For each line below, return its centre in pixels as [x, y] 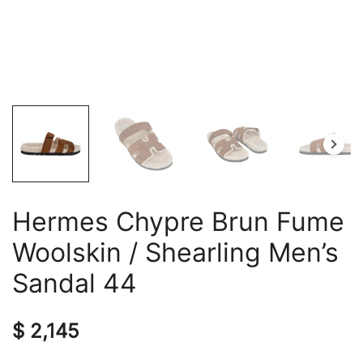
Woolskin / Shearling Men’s [175, 252]
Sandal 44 [75, 283]
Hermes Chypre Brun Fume [178, 222]
